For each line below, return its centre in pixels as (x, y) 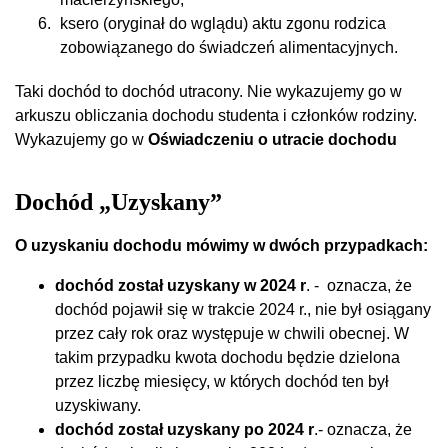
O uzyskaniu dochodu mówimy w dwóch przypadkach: (221, 245)
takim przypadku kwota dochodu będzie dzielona (227, 357)
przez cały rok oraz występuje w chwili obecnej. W (232, 333)
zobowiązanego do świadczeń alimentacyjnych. (229, 47)
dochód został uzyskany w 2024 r (180, 285)
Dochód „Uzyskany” (118, 201)
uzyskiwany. (98, 405)
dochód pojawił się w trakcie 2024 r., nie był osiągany (243, 309)
